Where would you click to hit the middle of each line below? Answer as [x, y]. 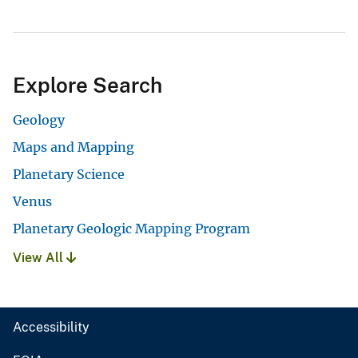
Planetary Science [69, 174]
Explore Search [88, 85]
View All [40, 257]
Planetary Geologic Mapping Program [131, 228]
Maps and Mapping [74, 147]
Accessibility [51, 327]
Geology [39, 119]
